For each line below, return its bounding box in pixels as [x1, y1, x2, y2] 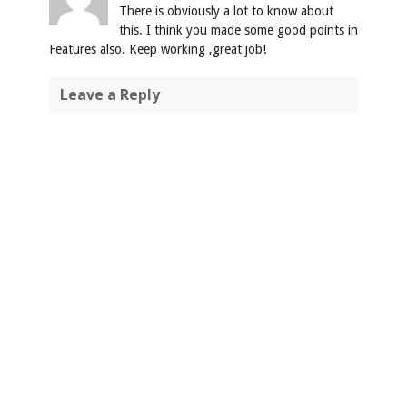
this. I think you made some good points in [119, 23, 358, 38]
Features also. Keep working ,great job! [49, 42, 266, 57]
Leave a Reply [60, 84, 160, 105]
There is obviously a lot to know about [119, 4, 333, 19]
